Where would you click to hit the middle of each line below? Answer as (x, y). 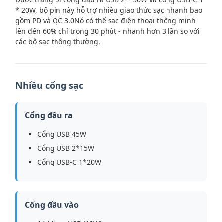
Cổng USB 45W (62, 134)
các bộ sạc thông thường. (58, 41)
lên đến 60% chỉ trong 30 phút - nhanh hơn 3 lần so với (108, 31)
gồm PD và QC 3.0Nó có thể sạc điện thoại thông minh (106, 21)
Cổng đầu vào (52, 205)
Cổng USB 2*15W (66, 148)
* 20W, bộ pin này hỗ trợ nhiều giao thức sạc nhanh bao (109, 10)
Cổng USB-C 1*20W (69, 162)
